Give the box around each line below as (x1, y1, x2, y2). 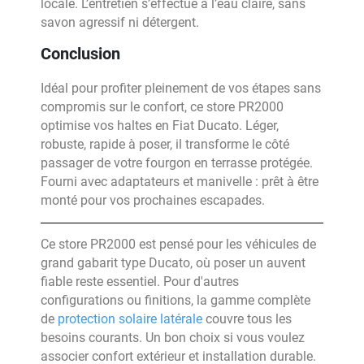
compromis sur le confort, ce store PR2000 (41, 99, 284, 115)
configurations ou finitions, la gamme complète (41, 292, 310, 308)
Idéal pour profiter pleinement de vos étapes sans (41, 80, 321, 96)
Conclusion (41, 44, 120, 63)
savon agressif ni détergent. (41, 15, 199, 30)
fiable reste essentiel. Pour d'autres (41, 274, 239, 289)
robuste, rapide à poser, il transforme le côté (41, 136, 289, 152)
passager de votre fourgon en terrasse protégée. (41, 155, 313, 171)
